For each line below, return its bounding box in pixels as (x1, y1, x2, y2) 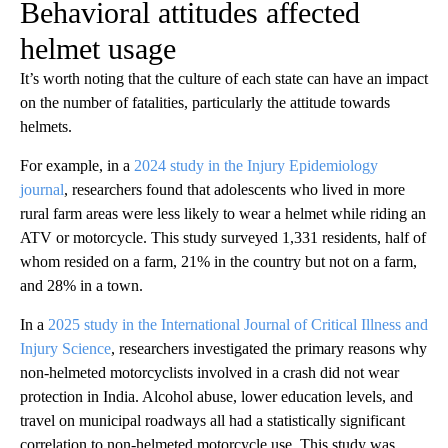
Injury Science (20, 340, 111, 358)
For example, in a (20, 157, 134, 175)
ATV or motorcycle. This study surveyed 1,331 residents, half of (20, 229, 426, 247)
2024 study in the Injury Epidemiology (134, 157, 378, 175)
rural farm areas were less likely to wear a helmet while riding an (20, 205, 426, 223)
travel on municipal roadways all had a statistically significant (20, 412, 405, 430)
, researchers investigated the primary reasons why (111, 340, 427, 358)
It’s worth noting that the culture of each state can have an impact (20, 70, 428, 88)
